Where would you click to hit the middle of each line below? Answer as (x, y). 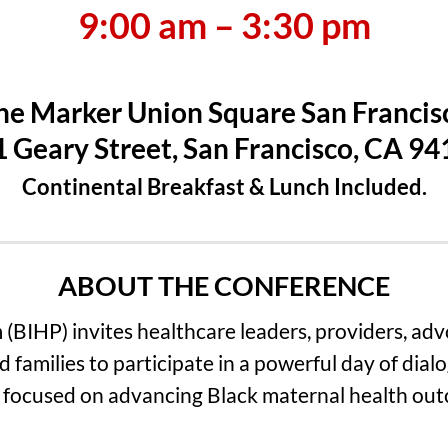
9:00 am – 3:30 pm (224, 24)
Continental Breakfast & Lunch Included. (224, 186)
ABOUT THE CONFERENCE (224, 285)
